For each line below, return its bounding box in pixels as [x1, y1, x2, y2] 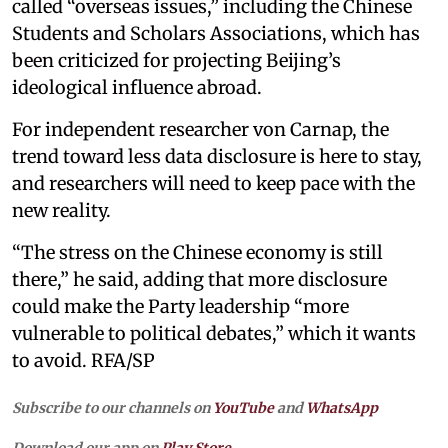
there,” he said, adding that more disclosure [12, 267, 387, 291]
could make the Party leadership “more [12, 294, 349, 318]
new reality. [12, 198, 111, 222]
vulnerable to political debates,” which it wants [12, 321, 416, 345]
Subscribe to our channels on [12, 398, 213, 417]
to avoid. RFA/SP [12, 348, 155, 372]
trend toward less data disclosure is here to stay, [12, 144, 422, 168]
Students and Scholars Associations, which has [12, 21, 420, 45]
